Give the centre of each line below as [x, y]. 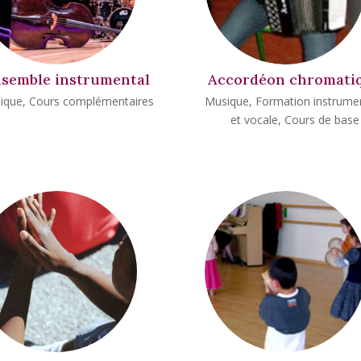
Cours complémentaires [92, 101]
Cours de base [322, 119]
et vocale [254, 119]
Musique [226, 101]
